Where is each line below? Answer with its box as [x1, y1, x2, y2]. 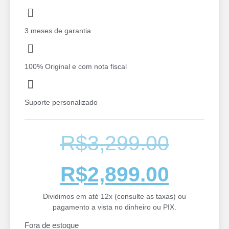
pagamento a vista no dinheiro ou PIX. [53, 202, 176, 211]
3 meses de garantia [25, 27, 91, 35]
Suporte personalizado [25, 98, 98, 107]
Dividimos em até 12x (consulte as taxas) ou [43, 192, 186, 200]
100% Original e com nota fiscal [25, 62, 127, 71]
